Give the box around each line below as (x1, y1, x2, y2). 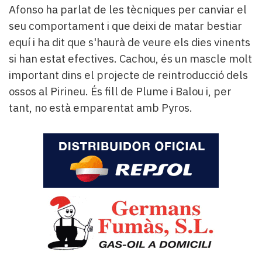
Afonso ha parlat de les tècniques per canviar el (9, 2, 247, 16)
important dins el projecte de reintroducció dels (9, 67, 248, 82)
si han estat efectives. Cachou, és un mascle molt (9, 51, 252, 65)
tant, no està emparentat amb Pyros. (9, 100, 192, 115)
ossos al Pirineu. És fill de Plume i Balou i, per (9, 84, 232, 98)
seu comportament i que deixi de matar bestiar (9, 18, 242, 33)
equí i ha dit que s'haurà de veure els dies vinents (9, 35, 250, 49)
